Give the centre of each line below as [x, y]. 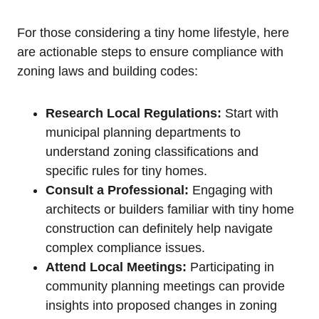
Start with [250, 113]
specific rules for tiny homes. [126, 171]
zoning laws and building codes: [108, 71]
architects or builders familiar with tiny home [170, 209]
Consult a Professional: [117, 190]
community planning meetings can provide [165, 286]
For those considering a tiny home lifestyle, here [153, 32]
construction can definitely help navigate [159, 228]
